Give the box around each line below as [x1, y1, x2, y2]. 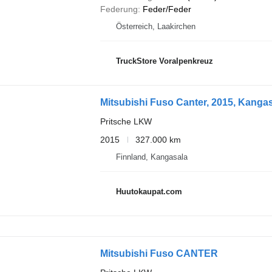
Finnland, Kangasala [115, 152, 188, 161]
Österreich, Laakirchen [115, 21, 195, 31]
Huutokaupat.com [115, 187, 182, 197]
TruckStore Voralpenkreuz [115, 56, 213, 66]
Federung [100, 4, 138, 14]
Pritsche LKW [100, 116, 152, 126]
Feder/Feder [142, 4, 191, 14]
